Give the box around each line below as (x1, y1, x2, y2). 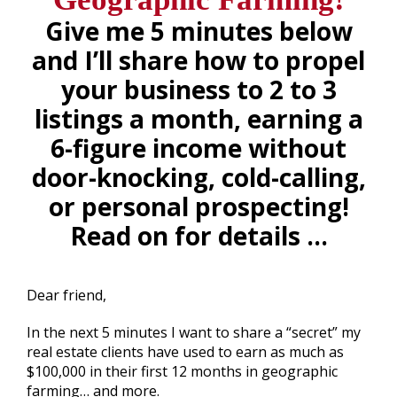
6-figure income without (51, 130, 346, 165)
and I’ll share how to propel (32, 43, 365, 77)
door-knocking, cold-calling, (31, 160, 366, 194)
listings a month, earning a (34, 101, 363, 136)
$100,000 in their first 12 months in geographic (27, 361, 338, 381)
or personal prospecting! (48, 189, 349, 223)
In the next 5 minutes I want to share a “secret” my (27, 322, 361, 342)
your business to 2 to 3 (60, 72, 337, 106)
